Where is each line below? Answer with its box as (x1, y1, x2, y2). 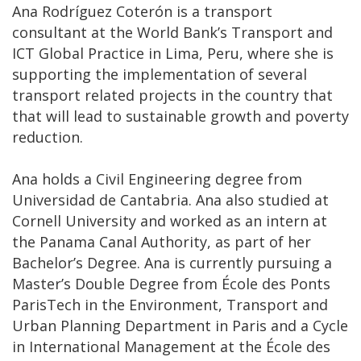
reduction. (12, 127, 83, 147)
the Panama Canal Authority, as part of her (12, 231, 311, 251)
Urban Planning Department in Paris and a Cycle (12, 315, 348, 335)
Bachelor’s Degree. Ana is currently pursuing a (12, 252, 332, 272)
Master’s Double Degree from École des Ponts (12, 273, 330, 293)
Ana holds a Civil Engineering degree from (12, 168, 302, 189)
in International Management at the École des (12, 336, 330, 356)
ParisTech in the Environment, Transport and (12, 294, 328, 314)
